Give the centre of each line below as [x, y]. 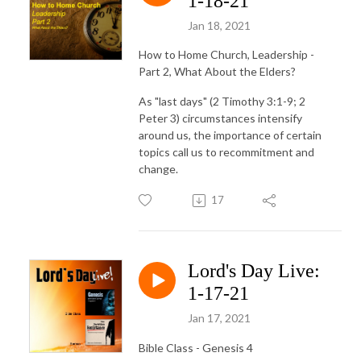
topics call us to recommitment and [226, 152]
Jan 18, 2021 [219, 25]
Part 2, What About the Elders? [217, 72]
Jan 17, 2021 [219, 318]
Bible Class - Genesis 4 [196, 348]
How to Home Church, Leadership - [226, 55]
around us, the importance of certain [230, 135]
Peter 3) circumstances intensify [220, 118]
